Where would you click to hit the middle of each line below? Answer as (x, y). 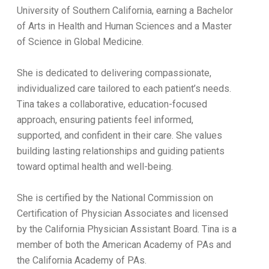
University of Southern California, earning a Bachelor (125, 10)
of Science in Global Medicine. (80, 41)
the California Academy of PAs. (82, 260)
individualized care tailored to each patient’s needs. (124, 88)
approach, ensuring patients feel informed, (105, 119)
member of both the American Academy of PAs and (124, 244)
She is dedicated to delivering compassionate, (114, 73)
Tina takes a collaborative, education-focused (112, 104)
